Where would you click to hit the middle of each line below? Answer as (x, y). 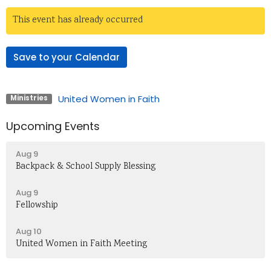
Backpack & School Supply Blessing (86, 167)
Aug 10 (29, 231)
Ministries (29, 98)
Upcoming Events (53, 126)
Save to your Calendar (67, 57)
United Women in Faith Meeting (81, 244)
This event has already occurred (78, 21)
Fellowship (37, 205)
